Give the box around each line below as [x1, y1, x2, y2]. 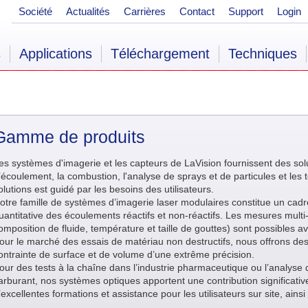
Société [19, 5, 52, 17]
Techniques [228, 46, 297, 61]
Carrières [124, 5, 166, 17]
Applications [19, 46, 92, 61]
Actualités [66, 5, 110, 17]
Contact [179, 5, 214, 17]
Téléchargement [111, 46, 210, 61]
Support [228, 5, 263, 17]
